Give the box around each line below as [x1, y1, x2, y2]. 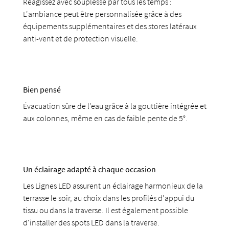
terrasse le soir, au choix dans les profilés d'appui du [23, 193, 195, 203]
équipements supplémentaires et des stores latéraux [23, 21, 197, 31]
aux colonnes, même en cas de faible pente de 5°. [23, 113, 188, 123]
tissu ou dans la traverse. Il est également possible [23, 205, 189, 215]
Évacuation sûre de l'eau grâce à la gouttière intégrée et [23, 101, 207, 111]
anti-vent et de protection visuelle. [23, 33, 139, 43]
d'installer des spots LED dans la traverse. [23, 217, 160, 227]
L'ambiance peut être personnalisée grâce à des [23, 9, 182, 19]
